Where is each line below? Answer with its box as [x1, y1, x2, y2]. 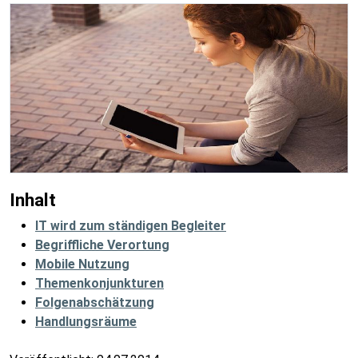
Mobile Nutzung [35, 257, 129, 272]
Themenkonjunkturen [35, 276, 164, 292]
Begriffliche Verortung [35, 237, 169, 253]
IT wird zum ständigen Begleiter [35, 218, 226, 234]
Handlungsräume [35, 314, 137, 330]
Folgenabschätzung [35, 295, 154, 311]
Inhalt [10, 189, 56, 211]
